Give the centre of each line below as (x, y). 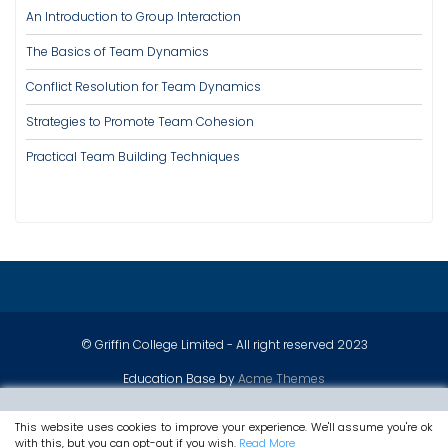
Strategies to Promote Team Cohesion (140, 121)
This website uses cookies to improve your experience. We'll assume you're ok (224, 426)
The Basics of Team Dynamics (117, 51)
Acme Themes (281, 378)
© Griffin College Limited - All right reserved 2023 (224, 344)
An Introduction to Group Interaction (133, 16)
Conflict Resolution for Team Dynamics (143, 86)
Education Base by (180, 378)
